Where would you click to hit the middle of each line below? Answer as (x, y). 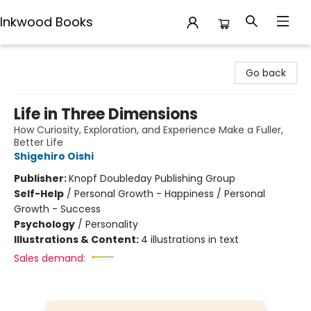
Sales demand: (50, 258)
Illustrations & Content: (77, 239)
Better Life (39, 142)
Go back (266, 73)
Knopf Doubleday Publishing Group (152, 178)
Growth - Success (57, 209)
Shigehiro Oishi (54, 156)
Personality (112, 224)
